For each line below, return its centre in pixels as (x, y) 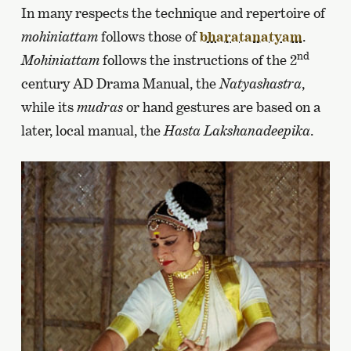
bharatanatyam (251, 37)
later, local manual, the (92, 131)
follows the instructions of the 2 (198, 60)
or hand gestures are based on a (221, 107)
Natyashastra (260, 84)
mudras (100, 107)
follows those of (148, 37)
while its (49, 107)
